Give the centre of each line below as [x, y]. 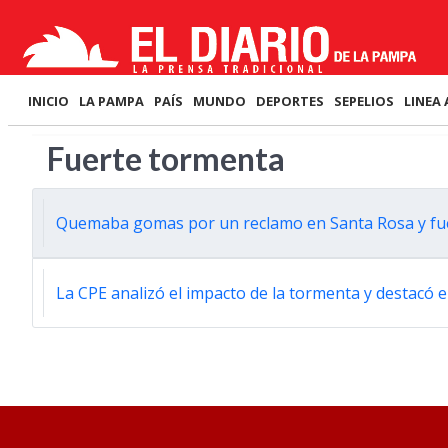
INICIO [48, 101]
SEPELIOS [364, 101]
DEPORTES [290, 101]
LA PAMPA [111, 101]
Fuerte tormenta [166, 158]
